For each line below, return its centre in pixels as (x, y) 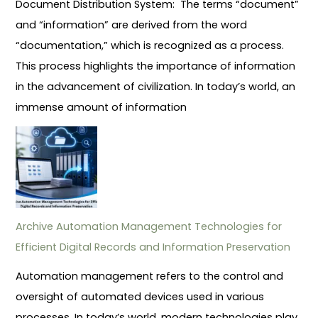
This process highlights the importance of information (156, 66)
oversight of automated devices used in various (140, 296)
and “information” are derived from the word (132, 24)
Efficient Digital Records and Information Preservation (153, 247)
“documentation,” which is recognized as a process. (150, 45)
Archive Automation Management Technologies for (149, 226)
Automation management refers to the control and (150, 276)
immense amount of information (102, 107)
